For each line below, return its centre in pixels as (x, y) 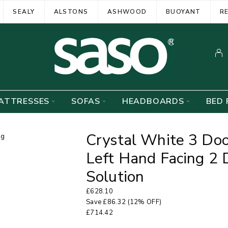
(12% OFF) (144, 202)
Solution (115, 177)
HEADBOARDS (153, 101)
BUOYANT (183, 11)
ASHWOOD (127, 11)
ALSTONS (71, 11)
